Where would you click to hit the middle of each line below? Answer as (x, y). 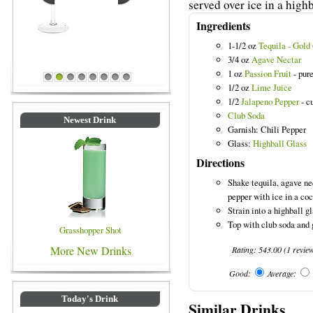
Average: (281, 273)
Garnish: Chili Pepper (267, 129)
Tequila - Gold (284, 45)
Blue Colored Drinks (87, 72)
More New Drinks (91, 250)
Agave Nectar (276, 59)
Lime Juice (272, 87)
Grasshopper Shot (91, 230)
